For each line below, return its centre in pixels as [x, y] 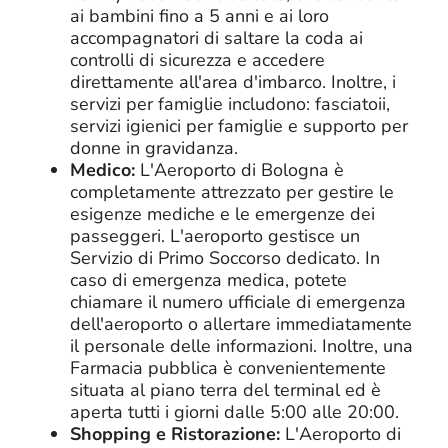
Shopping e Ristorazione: [175, 433]
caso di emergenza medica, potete [208, 279]
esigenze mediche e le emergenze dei [222, 213]
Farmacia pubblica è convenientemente [228, 367]
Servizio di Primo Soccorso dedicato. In [225, 257]
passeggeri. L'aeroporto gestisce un [215, 235]
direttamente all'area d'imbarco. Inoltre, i [233, 81]
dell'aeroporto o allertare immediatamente [241, 323]
